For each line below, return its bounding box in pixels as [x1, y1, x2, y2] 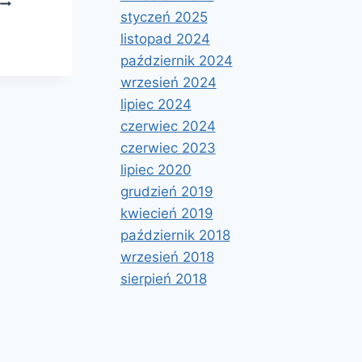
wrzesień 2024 [120, 74, 217, 90]
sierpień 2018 [120, 270, 207, 287]
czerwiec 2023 [120, 139, 216, 156]
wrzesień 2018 [120, 248, 214, 265]
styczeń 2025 [120, 8, 208, 25]
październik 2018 [120, 226, 230, 243]
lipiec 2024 [120, 95, 192, 112]
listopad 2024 [120, 30, 210, 47]
